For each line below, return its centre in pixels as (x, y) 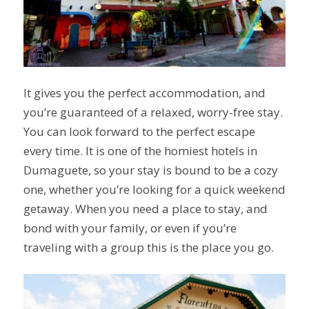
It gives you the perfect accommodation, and (144, 93)
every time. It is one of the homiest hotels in (140, 151)
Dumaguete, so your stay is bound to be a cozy (150, 170)
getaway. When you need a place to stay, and (145, 209)
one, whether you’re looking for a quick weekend (154, 189)
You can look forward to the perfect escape (139, 131)
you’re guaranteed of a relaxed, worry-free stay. (153, 112)
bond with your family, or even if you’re (130, 228)
